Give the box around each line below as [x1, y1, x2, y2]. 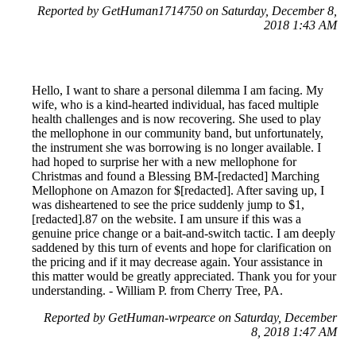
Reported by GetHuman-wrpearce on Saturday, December [44, 310, 337, 324]
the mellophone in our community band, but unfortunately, [32, 126, 323, 140]
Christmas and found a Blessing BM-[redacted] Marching [32, 168, 319, 183]
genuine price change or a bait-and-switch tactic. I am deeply [32, 226, 335, 240]
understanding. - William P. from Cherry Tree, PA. [32, 283, 283, 297]
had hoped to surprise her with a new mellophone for [32, 154, 296, 168]
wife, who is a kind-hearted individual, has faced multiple [32, 97, 319, 111]
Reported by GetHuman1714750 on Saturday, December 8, [37, 3, 337, 17]
